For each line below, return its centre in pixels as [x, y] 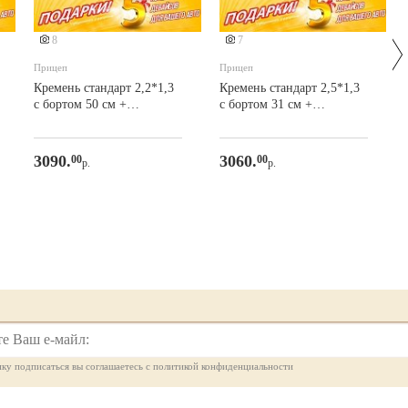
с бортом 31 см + [262, 104]
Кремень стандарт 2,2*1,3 [104, 88]
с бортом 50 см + [76, 104]
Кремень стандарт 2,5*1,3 [290, 88]
